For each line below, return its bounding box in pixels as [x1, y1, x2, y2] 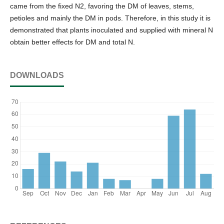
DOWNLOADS [10, 70, 64, 79]
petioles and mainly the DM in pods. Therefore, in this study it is [10, 13, 210, 22]
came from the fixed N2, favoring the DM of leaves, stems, [10, 1, 194, 10]
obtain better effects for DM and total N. [10, 37, 135, 46]
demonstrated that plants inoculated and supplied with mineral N [10, 25, 213, 34]
